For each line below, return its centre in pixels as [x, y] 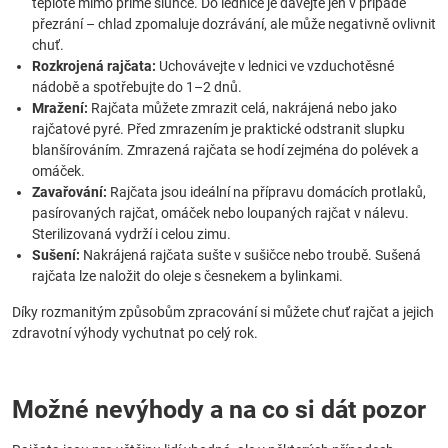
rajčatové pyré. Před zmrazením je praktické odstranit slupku [218, 129]
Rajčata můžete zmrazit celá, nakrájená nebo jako [242, 108]
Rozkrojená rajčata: [94, 66]
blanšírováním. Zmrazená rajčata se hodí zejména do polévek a [225, 150]
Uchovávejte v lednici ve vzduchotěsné [275, 66]
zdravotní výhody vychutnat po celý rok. [135, 333]
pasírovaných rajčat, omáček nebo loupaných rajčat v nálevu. [220, 213]
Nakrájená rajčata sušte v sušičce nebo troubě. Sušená [250, 255]
